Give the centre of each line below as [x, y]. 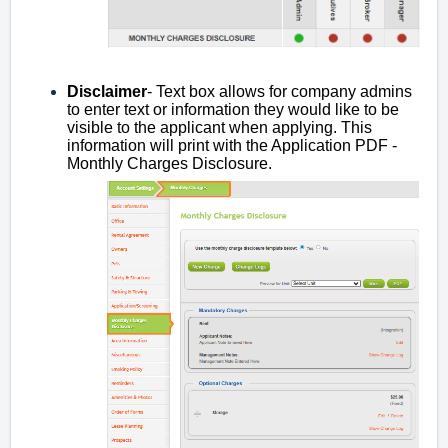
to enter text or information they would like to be [233, 110]
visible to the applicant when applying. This [219, 128]
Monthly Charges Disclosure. [171, 164]
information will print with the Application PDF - [232, 146]
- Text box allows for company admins [279, 92]
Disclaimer [107, 92]
